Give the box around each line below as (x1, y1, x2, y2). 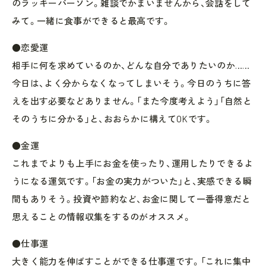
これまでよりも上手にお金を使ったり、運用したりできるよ (12, 157, 254, 169)
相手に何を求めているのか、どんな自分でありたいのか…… (12, 59, 250, 71)
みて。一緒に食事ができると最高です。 (12, 15, 171, 26)
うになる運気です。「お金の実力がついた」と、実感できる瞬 (12, 175, 252, 186)
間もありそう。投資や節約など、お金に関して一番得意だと (12, 193, 251, 204)
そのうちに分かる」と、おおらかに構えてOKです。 (12, 113, 213, 124)
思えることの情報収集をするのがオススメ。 (12, 211, 192, 222)
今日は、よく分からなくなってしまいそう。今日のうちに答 (12, 77, 251, 88)
